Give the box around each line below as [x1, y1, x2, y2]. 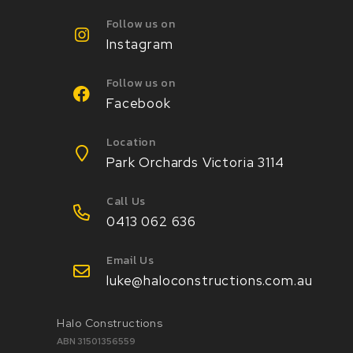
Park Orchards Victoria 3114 [106, 154, 284, 172]
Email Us [106, 252, 154, 269]
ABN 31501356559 [57, 335, 136, 347]
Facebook [106, 95, 171, 113]
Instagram [106, 35, 173, 54]
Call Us [106, 193, 146, 210]
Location [106, 134, 156, 151]
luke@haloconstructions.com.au [106, 271, 313, 289]
